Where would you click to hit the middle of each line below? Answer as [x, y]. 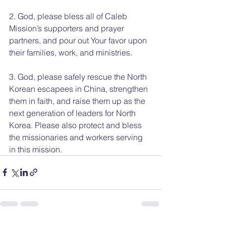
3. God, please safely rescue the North [79, 76]
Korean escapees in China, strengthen [79, 89]
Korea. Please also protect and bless [76, 125]
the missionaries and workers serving [77, 137]
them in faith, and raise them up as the [78, 101]
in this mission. [36, 149]
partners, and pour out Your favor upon [79, 40]
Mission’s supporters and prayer [68, 28]
